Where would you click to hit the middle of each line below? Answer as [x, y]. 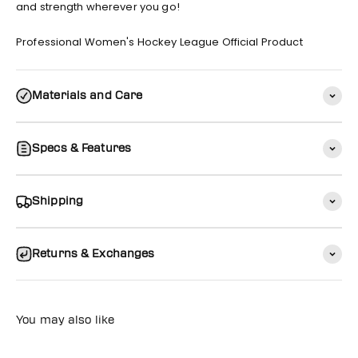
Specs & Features [82, 148]
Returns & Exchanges [93, 254]
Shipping [58, 201]
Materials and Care [88, 95]
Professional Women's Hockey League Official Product [159, 42]
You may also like [66, 320]
